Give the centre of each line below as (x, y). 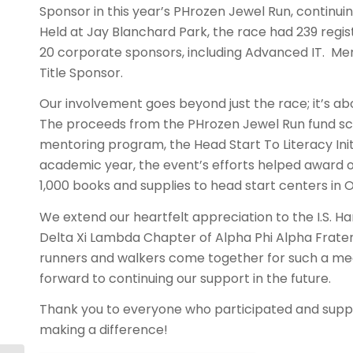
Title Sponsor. (81, 72)
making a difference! (104, 330)
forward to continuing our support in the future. (185, 278)
